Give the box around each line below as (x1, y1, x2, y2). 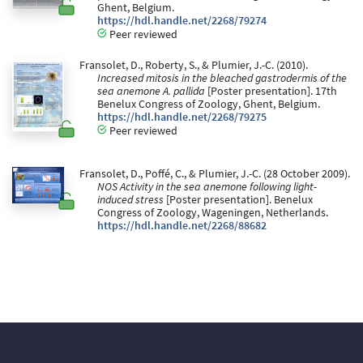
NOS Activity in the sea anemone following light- (97, 180, 317, 194)
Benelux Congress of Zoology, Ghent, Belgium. (97, 97, 320, 112)
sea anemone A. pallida (97, 84, 205, 99)
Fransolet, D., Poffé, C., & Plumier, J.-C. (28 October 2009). (79, 167, 350, 181)
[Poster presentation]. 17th (205, 84, 337, 99)
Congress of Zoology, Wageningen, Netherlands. (97, 206, 328, 220)
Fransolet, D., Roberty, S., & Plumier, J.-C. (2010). (79, 58, 308, 73)
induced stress (97, 193, 164, 207)
